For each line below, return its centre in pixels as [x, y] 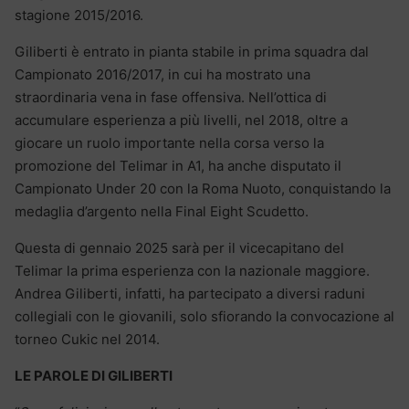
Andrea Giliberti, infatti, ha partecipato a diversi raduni [190, 294]
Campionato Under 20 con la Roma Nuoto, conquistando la [203, 189]
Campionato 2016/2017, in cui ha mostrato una [163, 75]
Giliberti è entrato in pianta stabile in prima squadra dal [192, 52]
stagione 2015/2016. [79, 16]
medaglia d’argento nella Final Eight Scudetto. [162, 212]
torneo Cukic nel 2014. [87, 340]
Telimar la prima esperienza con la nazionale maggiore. [192, 271]
